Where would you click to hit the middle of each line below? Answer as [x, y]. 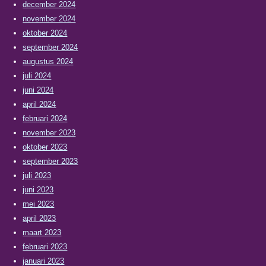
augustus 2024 [48, 61]
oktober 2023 [45, 147]
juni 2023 [38, 190]
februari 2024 [45, 118]
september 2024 [50, 47]
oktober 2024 [45, 33]
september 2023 [50, 161]
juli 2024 [37, 76]
